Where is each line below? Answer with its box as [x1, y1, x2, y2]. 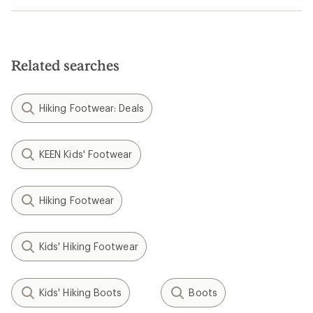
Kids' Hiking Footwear [39, 240, 138, 252]
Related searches [11, 57, 119, 73]
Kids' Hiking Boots [39, 286, 122, 298]
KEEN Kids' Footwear [39, 148, 133, 160]
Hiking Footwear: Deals [39, 102, 144, 114]
